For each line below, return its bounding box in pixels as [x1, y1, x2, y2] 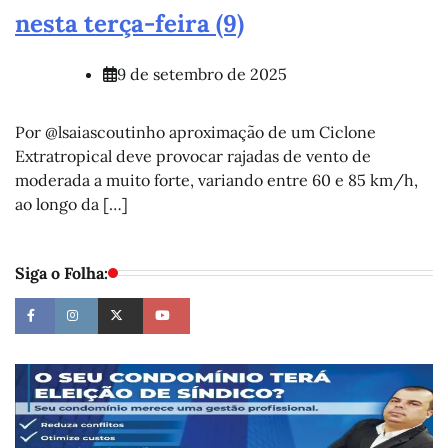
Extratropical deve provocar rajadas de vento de [15, 145, 371, 166]
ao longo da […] [15, 193, 128, 214]
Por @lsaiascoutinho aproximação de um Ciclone [15, 121, 376, 142]
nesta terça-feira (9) [15, 8, 244, 40]
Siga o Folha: [15, 262, 108, 283]
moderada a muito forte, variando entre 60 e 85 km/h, [15, 169, 418, 190]
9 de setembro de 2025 [117, 63, 287, 84]
